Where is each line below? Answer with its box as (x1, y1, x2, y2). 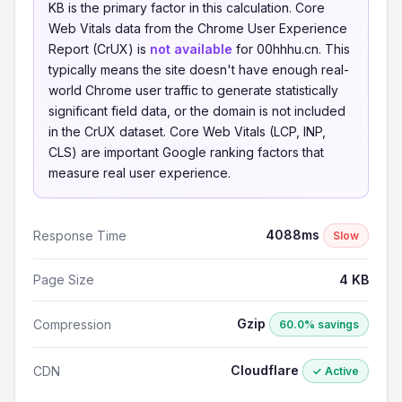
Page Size (33, 272, 94, 287)
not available (150, 41, 232, 57)
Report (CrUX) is (48, 41, 150, 57)
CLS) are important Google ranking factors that (48, 144, 324, 160)
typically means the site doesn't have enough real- (48, 62, 349, 77)
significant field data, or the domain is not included (48, 103, 345, 118)
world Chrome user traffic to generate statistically (48, 83, 338, 98)
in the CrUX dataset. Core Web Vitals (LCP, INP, (48, 124, 326, 139)
